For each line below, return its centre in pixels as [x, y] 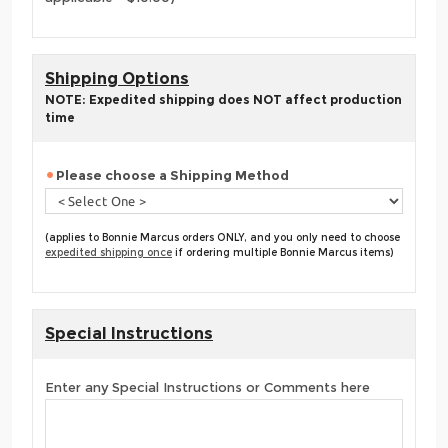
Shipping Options [117, 78]
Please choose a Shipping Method [172, 174]
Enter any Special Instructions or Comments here [207, 387]
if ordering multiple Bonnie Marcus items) [282, 252]
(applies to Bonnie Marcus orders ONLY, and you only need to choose [222, 237]
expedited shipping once [108, 252]
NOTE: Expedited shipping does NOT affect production [223, 99]
